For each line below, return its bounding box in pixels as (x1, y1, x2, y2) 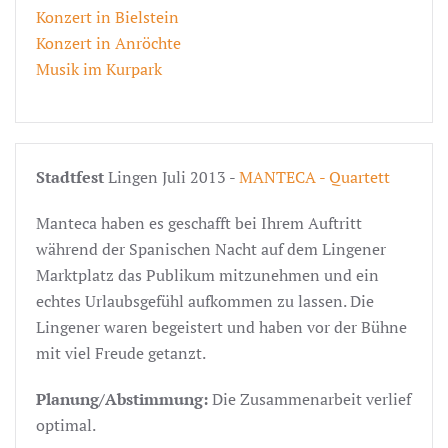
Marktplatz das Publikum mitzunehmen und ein (36, 263, 379, 286)
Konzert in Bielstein (36, 5, 179, 28)
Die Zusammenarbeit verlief (212, 387, 411, 410)
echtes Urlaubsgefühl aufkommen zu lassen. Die (36, 289, 374, 312)
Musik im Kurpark (36, 57, 162, 80)
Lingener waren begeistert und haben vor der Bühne (36, 315, 407, 338)
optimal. (36, 413, 96, 436)
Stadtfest (36, 165, 104, 188)
